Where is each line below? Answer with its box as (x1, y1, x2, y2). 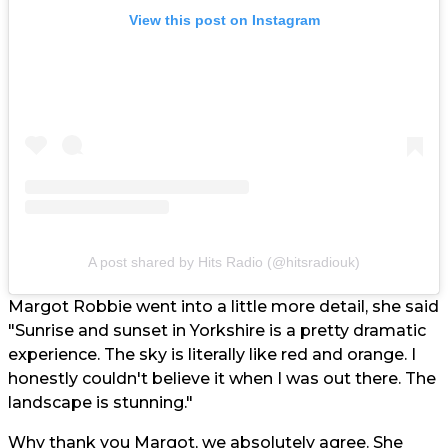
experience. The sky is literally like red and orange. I (8, 345, 416, 364)
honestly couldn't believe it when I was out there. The (8, 369, 436, 388)
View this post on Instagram (128, 12, 320, 29)
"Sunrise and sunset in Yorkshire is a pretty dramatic (8, 321, 426, 340)
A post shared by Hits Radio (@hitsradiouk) (88, 254, 360, 270)
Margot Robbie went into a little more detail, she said (8, 297, 439, 316)
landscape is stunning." (8, 393, 193, 412)
